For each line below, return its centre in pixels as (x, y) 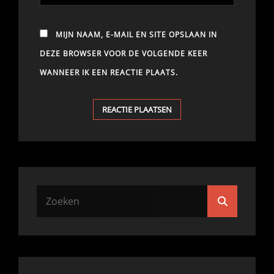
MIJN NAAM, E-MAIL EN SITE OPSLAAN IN (136, 34)
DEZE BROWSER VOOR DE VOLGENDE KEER (124, 53)
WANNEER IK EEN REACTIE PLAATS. (109, 72)
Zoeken (243, 200)
